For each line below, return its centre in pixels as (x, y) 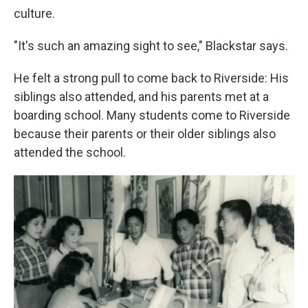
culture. (34, 13)
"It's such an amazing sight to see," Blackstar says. (151, 45)
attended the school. (70, 152)
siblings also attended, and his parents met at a (141, 96)
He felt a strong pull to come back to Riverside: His (151, 78)
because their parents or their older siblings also (145, 133)
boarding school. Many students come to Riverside (152, 115)
